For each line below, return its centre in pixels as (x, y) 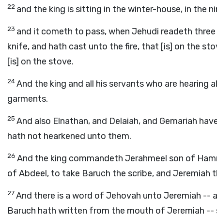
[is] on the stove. (40, 62)
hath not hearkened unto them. (69, 136)
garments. (28, 99)
